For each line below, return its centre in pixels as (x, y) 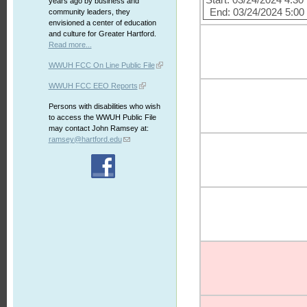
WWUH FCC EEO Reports (93, 86)
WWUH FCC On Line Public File (101, 65)
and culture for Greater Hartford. (102, 34)
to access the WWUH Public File (102, 117)
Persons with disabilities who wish (104, 106)
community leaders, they (89, 12)
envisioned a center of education (102, 23)
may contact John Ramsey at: (98, 128)
